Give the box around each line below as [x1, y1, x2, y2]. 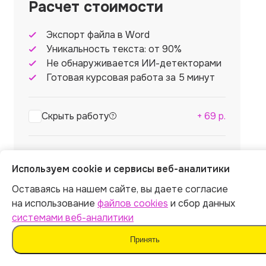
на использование [12, 197, 97, 210]
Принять [130, 235, 160, 244]
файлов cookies [97, 197, 168, 210]
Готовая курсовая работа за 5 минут [46, 71, 215, 84]
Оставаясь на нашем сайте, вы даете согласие [12, 183, 228, 195]
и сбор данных [168, 197, 235, 210]
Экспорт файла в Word [46, 28, 150, 41]
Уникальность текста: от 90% [46, 42, 182, 55]
